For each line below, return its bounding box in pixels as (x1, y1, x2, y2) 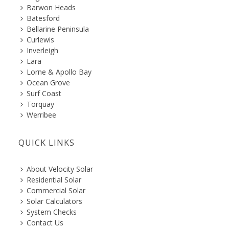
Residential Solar (26, 174, 81, 185)
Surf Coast (26, 88, 61, 98)
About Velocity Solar (26, 164, 93, 174)
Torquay (26, 99, 54, 109)
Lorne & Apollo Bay (26, 66, 91, 77)
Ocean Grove (26, 77, 70, 87)
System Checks (26, 207, 77, 217)
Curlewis (26, 34, 54, 44)
